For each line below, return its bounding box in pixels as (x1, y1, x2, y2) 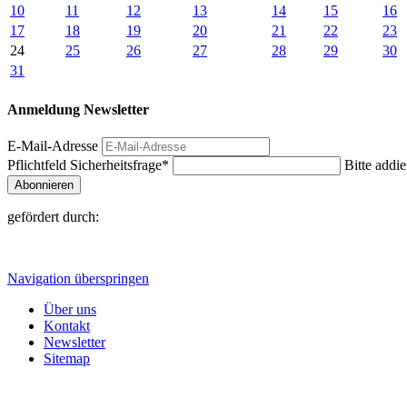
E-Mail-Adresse (7, 137, 98, 154)
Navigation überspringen (7, 270, 149, 286)
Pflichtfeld (7, 156, 70, 173)
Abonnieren (15, 177, 74, 192)
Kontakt (44, 317, 90, 333)
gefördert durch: (7, 208, 99, 224)
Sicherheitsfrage (70, 156, 162, 173)
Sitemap (44, 350, 90, 366)
